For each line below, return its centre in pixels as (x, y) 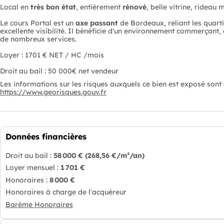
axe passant (97, 23)
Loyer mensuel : (33, 168)
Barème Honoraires (39, 204)
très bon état (53, 7)
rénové (134, 7)
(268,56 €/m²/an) (115, 155)
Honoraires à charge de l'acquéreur (86, 192)
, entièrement (99, 7)
